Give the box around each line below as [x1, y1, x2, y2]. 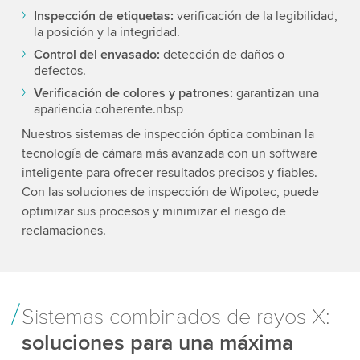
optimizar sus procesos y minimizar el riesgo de [21, 202, 286, 219]
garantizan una [232, 84, 319, 101]
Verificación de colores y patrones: [33, 84, 233, 101]
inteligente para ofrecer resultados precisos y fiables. [21, 164, 317, 181]
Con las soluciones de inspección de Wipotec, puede [21, 183, 319, 200]
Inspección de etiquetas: [33, 7, 174, 24]
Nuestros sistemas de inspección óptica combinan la [21, 125, 314, 142]
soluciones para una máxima [21, 329, 293, 356]
